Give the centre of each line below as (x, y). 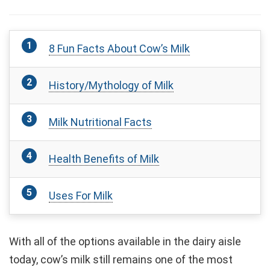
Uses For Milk (81, 195)
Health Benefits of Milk (104, 159)
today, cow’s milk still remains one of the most (121, 259)
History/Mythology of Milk (111, 85)
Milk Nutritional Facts (100, 122)
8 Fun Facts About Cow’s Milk (119, 48)
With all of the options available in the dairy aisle (125, 241)
